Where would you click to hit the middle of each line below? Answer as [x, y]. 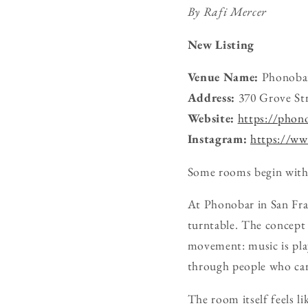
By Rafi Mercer [227, 11]
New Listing [221, 44]
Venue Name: [223, 77]
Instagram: [217, 139]
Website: [211, 118]
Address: [211, 98]
